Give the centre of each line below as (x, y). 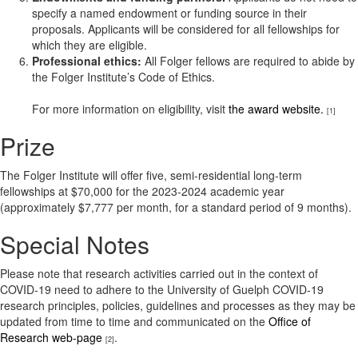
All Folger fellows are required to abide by (248, 61)
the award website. (276, 109)
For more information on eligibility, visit (130, 109)
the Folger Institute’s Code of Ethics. (123, 77)
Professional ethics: (87, 61)
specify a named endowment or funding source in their (169, 13)
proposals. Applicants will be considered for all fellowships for (186, 29)
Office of (290, 321)
